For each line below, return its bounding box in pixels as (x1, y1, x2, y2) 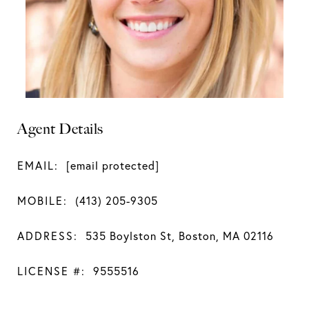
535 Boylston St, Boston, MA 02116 (86, 228, 274, 243)
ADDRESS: (17, 228, 78, 243)
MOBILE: (17, 193, 68, 208)
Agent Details (17, 120, 103, 137)
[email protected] (66, 158, 159, 172)
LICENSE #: (17, 263, 86, 278)
